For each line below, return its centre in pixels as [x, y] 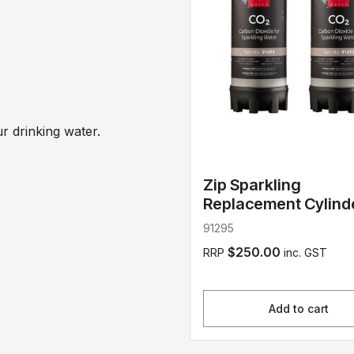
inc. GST [304, 252]
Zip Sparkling [252, 185]
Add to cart [299, 308]
